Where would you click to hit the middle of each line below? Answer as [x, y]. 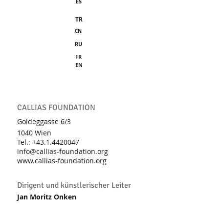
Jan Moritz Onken [47, 197]
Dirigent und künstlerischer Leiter [74, 185]
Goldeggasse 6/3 [44, 121]
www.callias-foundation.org [62, 161]
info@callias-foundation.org [63, 151]
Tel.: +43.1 [33, 142]
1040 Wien [34, 133]
